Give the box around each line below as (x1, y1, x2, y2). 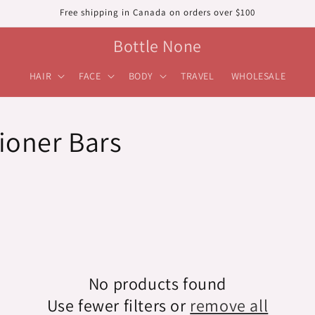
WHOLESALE (231, 70, 286, 82)
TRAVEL (181, 70, 214, 82)
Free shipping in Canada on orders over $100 (60, 6, 255, 18)
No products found (88, 272, 227, 295)
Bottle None (113, 34, 202, 57)
